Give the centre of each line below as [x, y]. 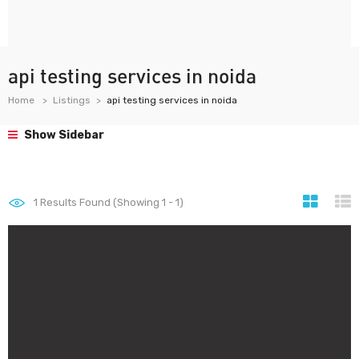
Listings [72, 100]
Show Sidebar [63, 135]
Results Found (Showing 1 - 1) [111, 202]
